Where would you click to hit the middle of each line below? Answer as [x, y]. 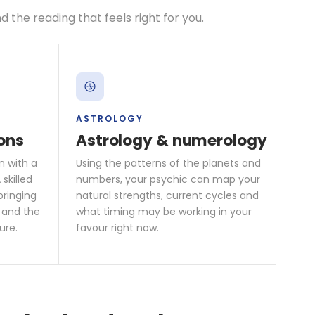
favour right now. [117, 227]
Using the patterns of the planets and [168, 163]
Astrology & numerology [172, 140]
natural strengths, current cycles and [167, 195]
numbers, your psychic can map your [168, 179]
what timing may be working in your [164, 211]
